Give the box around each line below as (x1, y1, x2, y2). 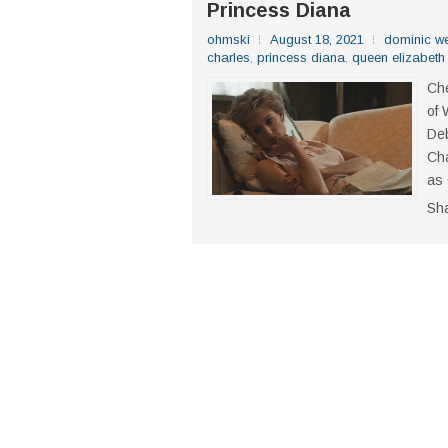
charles (207, 50, 250, 66)
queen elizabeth (352, 50, 445, 66)
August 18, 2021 (270, 32, 364, 48)
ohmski (207, 32, 250, 48)
